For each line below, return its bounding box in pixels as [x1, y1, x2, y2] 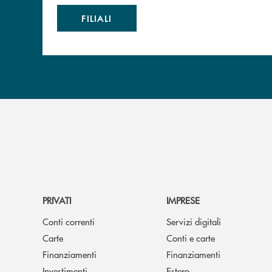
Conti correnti [42, 214, 95, 228]
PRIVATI [42, 193, 71, 206]
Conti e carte [166, 231, 215, 244]
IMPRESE [166, 193, 200, 206]
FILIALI [81, 12, 112, 24]
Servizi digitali [166, 214, 221, 228]
